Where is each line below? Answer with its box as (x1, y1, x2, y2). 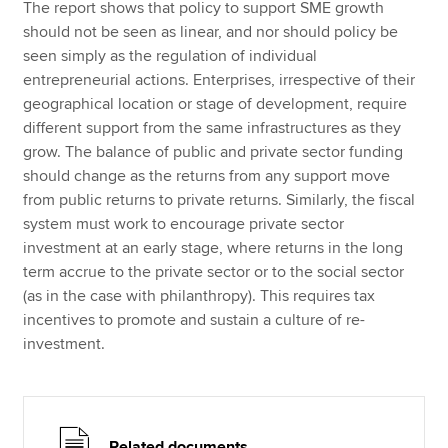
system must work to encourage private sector (23, 213, 345, 234)
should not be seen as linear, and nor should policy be (23, 21, 399, 42)
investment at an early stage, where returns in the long (23, 237, 404, 258)
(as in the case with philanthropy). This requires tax (23, 285, 376, 306)
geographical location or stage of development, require (23, 93, 408, 114)
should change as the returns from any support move (23, 165, 391, 186)
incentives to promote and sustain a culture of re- (23, 309, 366, 330)
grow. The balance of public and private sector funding (23, 141, 404, 162)
